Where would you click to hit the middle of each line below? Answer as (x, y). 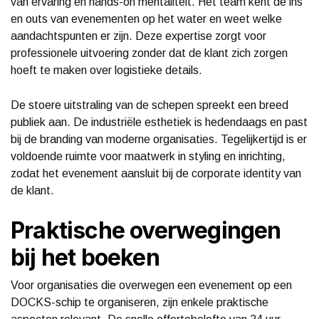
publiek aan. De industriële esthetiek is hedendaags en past (159, 122)
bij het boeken (85, 257)
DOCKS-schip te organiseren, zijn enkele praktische (140, 302)
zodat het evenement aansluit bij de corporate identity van (156, 173)
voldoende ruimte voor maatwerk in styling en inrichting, (148, 156)
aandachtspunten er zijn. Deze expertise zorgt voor (138, 36)
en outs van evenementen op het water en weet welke (146, 19)
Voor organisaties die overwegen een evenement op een (151, 285)
